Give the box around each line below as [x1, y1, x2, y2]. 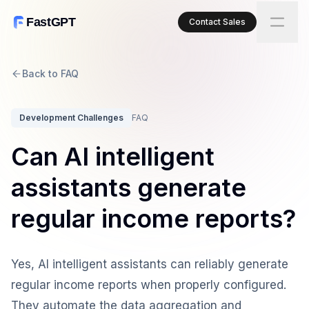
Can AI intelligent [11, 141, 215, 172]
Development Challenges [19, 112, 123, 123]
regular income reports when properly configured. [11, 278, 286, 292]
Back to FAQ [22, 68, 79, 79]
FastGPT [26, 14, 76, 29]
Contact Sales [189, 17, 246, 27]
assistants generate [11, 172, 246, 203]
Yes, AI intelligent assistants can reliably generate [11, 257, 288, 271]
